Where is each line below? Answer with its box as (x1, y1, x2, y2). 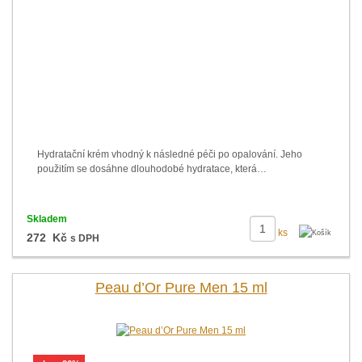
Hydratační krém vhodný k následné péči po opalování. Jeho (37, 149, 302, 160)
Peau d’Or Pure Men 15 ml (95, 280, 267, 296)
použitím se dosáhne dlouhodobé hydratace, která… (37, 163, 267, 175)
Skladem (26, 213, 67, 225)
